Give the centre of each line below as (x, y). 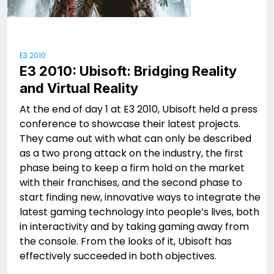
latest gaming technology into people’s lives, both (139, 212)
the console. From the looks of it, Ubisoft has (126, 242)
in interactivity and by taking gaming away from (134, 227)
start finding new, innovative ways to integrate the (140, 198)
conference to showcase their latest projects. (130, 124)
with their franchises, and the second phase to (131, 183)
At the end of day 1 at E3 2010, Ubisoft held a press (139, 109)
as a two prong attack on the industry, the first (131, 154)
